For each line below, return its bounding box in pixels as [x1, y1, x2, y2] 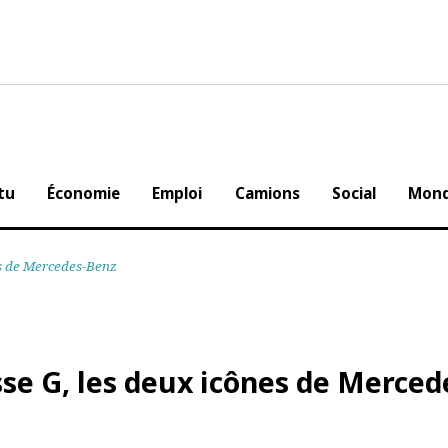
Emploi [183, 192, 237, 214]
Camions [270, 192, 339, 214]
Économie [73, 192, 150, 214]
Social [372, 192, 420, 214]
